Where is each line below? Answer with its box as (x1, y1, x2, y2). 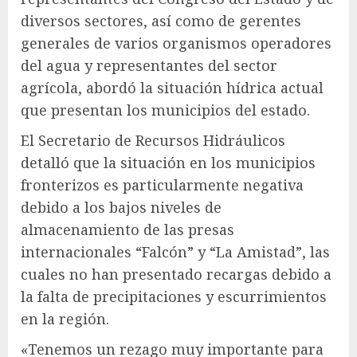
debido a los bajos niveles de (21, 197, 222, 217)
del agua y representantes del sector (21, 55, 277, 75)
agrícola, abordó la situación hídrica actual (21, 77, 324, 97)
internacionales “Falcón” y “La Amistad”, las (21, 241, 330, 261)
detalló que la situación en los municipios (21, 152, 316, 172)
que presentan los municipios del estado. (21, 100, 310, 120)
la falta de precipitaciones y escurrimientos (21, 286, 327, 306)
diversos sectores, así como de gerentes (21, 10, 301, 30)
